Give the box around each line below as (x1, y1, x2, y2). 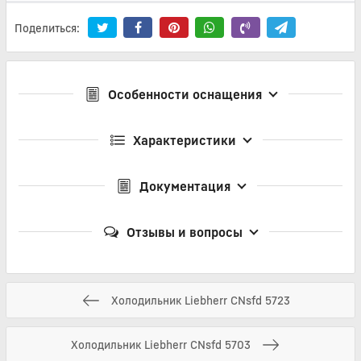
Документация (139, 178, 230, 195)
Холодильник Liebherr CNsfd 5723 (111, 293, 290, 307)
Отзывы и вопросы (127, 224, 243, 241)
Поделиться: (15, 20, 80, 35)
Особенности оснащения (107, 86, 262, 103)
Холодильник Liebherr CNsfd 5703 (70, 337, 251, 351)
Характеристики (133, 132, 236, 149)
